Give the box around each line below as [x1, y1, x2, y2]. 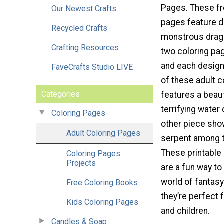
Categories [41, 89, 80, 99]
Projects [66, 158, 96, 168]
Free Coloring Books [66, 177, 138, 187]
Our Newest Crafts [51, 3, 116, 13]
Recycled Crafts [51, 23, 107, 33]
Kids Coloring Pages [66, 197, 138, 207]
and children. [161, 206, 212, 216]
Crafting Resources [51, 42, 119, 52]
